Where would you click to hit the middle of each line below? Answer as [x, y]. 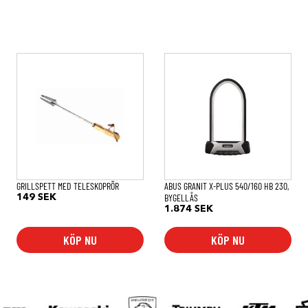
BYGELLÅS [181, 197]
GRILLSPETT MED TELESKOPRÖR [68, 186]
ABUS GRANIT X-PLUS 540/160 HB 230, [227, 186]
